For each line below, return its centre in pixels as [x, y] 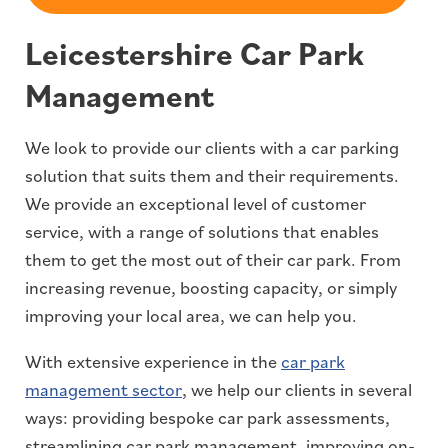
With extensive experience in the [153, 362]
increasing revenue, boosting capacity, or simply [211, 288]
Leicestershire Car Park [194, 53]
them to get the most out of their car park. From [213, 260]
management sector [103, 390]
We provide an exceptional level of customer [195, 204]
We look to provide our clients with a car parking [212, 148]
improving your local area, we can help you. [191, 316]
